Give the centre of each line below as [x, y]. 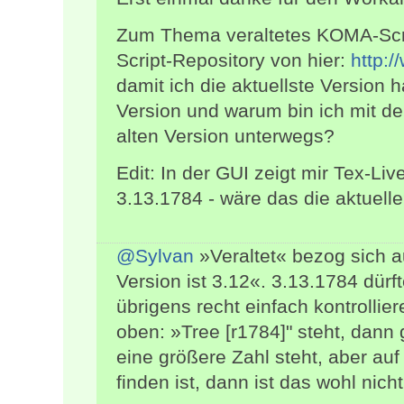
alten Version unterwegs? [225, 136]
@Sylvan [155, 256]
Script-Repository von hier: [234, 60]
